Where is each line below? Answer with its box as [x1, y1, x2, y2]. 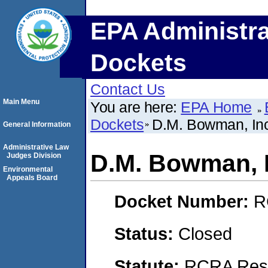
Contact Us [90, 81, 165, 98]
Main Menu [3, 98, 39, 106]
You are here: [90, 99, 181, 115]
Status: [114, 223, 178, 243]
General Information [3, 120, 71, 129]
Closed [178, 223, 232, 243]
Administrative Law [3, 143, 69, 151]
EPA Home [181, 99, 252, 115]
